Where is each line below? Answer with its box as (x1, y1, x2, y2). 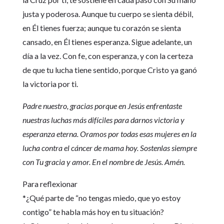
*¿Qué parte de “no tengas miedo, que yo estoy (22, 193, 180, 203)
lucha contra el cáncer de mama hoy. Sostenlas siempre (22, 143, 197, 153)
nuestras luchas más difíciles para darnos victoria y (22, 115, 184, 125)
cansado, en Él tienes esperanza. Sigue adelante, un (22, 37, 192, 47)
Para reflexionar (22, 179, 77, 189)
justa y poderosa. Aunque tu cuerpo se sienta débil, (22, 9, 193, 19)
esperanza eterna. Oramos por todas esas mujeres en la (22, 129, 196, 139)
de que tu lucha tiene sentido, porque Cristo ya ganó (22, 65, 197, 75)
